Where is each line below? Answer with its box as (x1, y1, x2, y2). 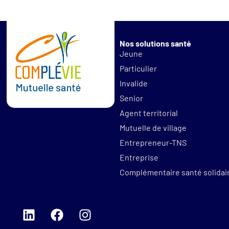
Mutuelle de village (119, 122, 187, 132)
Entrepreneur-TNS (119, 137, 187, 147)
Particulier (119, 63, 157, 73)
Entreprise (119, 152, 158, 162)
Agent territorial (119, 107, 178, 118)
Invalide (119, 78, 148, 88)
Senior (119, 93, 143, 103)
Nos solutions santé (119, 38, 191, 48)
